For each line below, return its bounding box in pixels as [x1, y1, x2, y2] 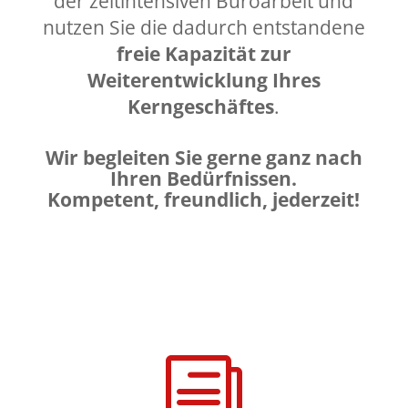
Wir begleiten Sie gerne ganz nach [45, 145, 362, 170]
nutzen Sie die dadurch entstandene [42, 15, 365, 40]
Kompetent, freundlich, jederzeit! [47, 187, 361, 212]
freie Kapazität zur [116, 41, 291, 66]
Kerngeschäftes [127, 94, 275, 119]
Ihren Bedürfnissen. [110, 166, 298, 191]
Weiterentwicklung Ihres [87, 67, 321, 93]
